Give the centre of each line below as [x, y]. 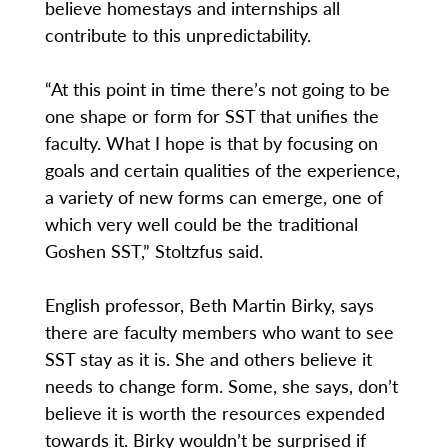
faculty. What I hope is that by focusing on [211, 143]
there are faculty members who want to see [219, 332]
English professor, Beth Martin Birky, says [209, 305]
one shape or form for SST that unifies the [211, 116]
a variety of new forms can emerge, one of [213, 197]
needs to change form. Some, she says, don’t [221, 386]
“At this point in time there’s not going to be [217, 89]
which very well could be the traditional [201, 224]
